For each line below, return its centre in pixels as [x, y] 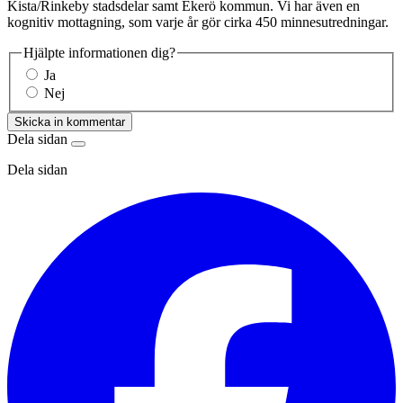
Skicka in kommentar [70, 122]
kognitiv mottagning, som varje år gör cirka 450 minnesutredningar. [198, 22]
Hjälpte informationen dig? [99, 52]
